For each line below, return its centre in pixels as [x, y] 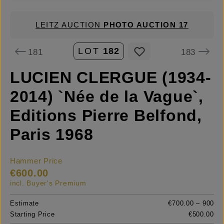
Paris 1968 [52, 135]
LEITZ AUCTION [70, 25]
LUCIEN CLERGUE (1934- [111, 78]
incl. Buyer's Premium [48, 183]
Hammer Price [36, 161]
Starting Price [32, 214]
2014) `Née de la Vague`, [107, 97]
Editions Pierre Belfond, [106, 116]
